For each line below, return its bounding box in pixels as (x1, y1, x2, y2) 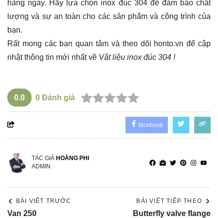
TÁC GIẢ (32, 155, 56, 162)
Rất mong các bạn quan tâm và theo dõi (7, 39, 154, 48)
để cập (183, 39, 211, 48)
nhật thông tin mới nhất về (7, 53, 97, 62)
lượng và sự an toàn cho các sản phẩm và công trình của (7, 12, 211, 21)
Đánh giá (40, 93, 75, 102)
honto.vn (154, 39, 184, 48)
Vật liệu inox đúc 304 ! (97, 53, 175, 62)
